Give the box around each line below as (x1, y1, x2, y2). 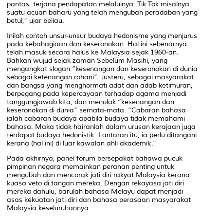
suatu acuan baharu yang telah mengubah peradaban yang (7, 8, 198, 17)
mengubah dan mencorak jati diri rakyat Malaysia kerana (7, 170, 190, 179)
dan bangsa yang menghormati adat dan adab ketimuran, (7, 81, 193, 90)
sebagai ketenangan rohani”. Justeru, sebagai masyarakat (7, 73, 194, 81)
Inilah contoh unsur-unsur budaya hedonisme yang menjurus (7, 31, 197, 40)
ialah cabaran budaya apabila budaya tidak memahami (7, 114, 185, 123)
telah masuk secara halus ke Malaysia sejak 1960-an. (7, 48, 179, 56)
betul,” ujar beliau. (7, 16, 64, 25)
